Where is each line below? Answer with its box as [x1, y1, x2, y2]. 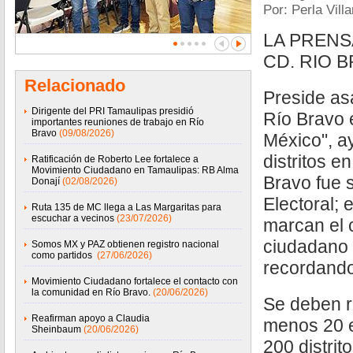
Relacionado [24, 76, 125, 95]
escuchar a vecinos [32, 213, 114, 224]
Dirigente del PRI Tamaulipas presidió [32, 106, 194, 117]
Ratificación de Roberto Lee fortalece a [32, 154, 199, 165]
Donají [32, 176, 60, 187]
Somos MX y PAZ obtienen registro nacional [32, 239, 219, 250]
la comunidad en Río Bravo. [32, 287, 150, 298]
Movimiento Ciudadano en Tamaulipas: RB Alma [32, 165, 239, 176]
